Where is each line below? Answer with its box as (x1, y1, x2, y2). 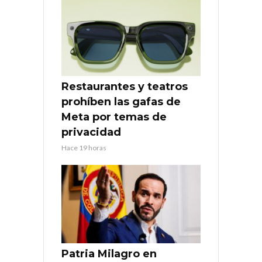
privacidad (61, 126, 121, 139)
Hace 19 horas (61, 143, 106, 153)
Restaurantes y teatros (61, 80, 188, 94)
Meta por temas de (61, 111, 167, 124)
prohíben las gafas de (61, 95, 181, 109)
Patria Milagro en (61, 247, 157, 261)
